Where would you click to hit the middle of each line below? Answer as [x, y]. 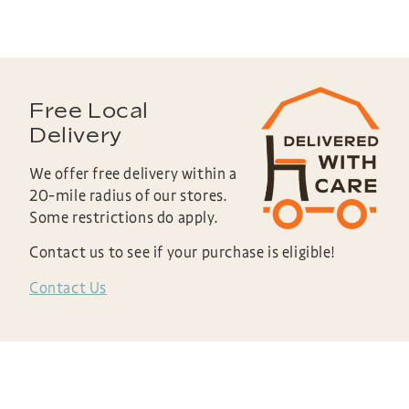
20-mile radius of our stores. [128, 195]
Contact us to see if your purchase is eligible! [182, 253]
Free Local [89, 111]
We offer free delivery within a [133, 173]
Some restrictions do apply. [124, 217]
